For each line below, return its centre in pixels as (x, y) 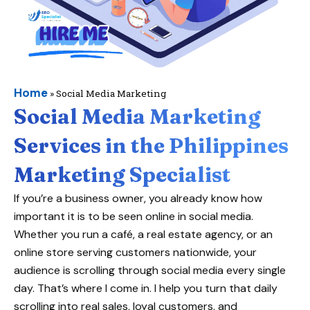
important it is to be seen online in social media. (134, 216)
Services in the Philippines (151, 145)
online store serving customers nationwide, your (135, 252)
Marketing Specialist (122, 174)
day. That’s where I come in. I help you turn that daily (146, 288)
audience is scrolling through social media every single (150, 270)
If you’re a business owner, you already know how (138, 198)
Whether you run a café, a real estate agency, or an (143, 234)
